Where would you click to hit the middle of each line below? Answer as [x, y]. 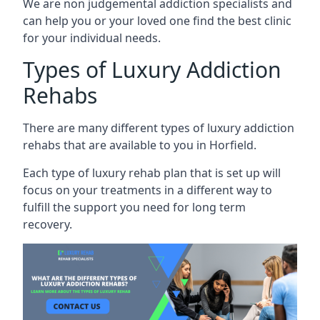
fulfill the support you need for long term [134, 207]
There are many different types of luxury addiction [159, 127]
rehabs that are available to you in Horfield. [140, 145]
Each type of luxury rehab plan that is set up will [152, 172]
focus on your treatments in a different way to [147, 190]
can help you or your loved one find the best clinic [157, 20]
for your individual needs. [92, 37]
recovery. [47, 224]
